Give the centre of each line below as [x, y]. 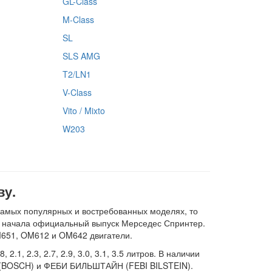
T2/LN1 [76, 74]
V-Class [77, 92]
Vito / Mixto [83, 110]
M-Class [78, 19]
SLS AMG [81, 56]
